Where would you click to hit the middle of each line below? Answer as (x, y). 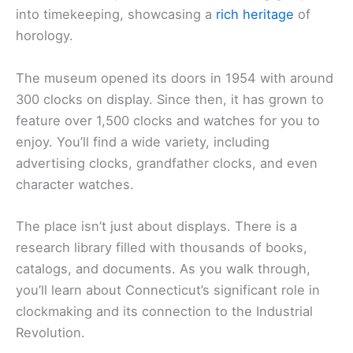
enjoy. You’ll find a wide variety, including (143, 141)
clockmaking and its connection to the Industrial (164, 311)
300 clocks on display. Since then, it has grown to (170, 99)
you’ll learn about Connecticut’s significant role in (168, 290)
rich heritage (255, 15)
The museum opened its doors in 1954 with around (175, 78)
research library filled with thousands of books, (162, 247)
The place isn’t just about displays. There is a (156, 226)
